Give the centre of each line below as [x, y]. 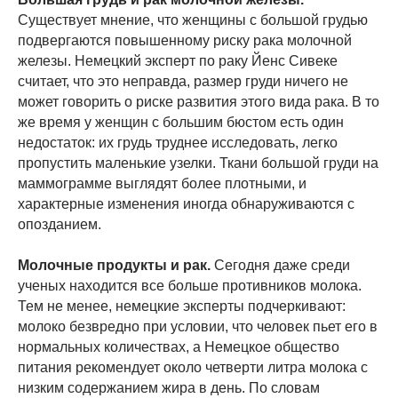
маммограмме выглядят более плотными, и [162, 184]
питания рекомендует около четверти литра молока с [193, 368]
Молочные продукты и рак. [116, 266]
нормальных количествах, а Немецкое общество [179, 347]
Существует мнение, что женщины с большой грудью [193, 20]
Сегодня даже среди [282, 266]
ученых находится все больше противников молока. [190, 286]
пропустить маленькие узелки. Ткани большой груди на [198, 163]
